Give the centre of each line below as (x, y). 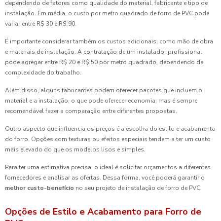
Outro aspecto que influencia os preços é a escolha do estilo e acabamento (110, 129)
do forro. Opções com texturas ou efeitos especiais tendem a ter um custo (108, 139)
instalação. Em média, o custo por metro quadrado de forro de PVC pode (107, 13)
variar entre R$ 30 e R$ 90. (41, 24)
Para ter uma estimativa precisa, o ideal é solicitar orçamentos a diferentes (108, 167)
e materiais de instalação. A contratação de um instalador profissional (104, 52)
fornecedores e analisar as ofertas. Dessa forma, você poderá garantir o (105, 178)
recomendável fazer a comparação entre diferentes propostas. (91, 111)
